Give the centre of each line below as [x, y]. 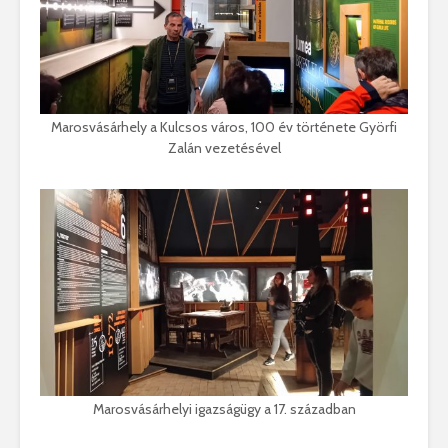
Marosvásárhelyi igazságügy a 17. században [224, 409]
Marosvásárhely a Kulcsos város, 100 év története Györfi [224, 127]
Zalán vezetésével [224, 148]
